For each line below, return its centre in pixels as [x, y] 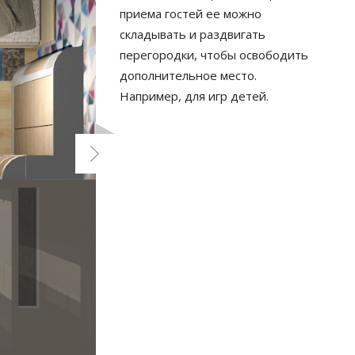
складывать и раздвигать [192, 34]
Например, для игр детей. [194, 96]
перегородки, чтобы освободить [214, 55]
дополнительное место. [188, 75]
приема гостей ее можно [190, 13]
